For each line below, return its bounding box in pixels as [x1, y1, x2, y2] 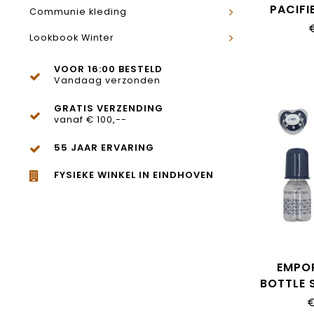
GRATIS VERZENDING [54, 102, 163, 115]
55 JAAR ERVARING [54, 141, 154, 154]
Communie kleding [29, 6, 127, 18]
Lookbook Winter [29, 32, 114, 43]
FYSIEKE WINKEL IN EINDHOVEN [54, 168, 214, 182]
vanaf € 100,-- [54, 114, 127, 125]
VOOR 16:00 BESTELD [54, 62, 163, 76]
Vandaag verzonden [54, 74, 161, 86]
